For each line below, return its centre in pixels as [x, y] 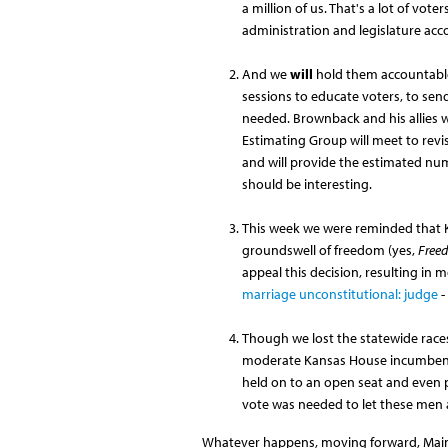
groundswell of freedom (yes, [329, 249]
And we [265, 73]
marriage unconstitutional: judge [339, 293]
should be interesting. [306, 183]
